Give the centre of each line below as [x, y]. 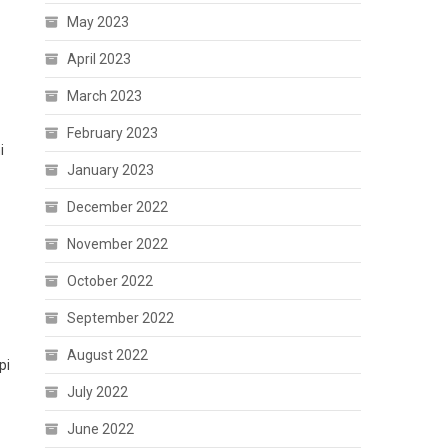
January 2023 [111, 170]
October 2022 [110, 281]
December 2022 [118, 207]
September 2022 [121, 318]
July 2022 [98, 392]
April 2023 [99, 59]
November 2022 [118, 244]
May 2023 [98, 22]
